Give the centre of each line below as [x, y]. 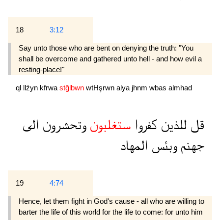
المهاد [134, 146]
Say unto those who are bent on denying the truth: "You [106, 48]
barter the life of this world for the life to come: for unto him [111, 212]
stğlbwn [73, 88]
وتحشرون [62, 125]
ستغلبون [109, 125]
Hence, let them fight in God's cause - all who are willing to [111, 201]
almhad [180, 88]
